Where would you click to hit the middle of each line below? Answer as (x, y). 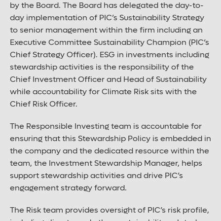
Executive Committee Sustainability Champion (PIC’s (110, 43)
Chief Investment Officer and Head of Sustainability (108, 80)
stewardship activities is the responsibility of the (102, 67)
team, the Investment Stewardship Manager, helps (106, 164)
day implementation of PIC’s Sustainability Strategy (107, 18)
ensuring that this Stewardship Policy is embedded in (110, 139)
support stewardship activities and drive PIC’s (96, 176)
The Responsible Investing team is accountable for (106, 127)
